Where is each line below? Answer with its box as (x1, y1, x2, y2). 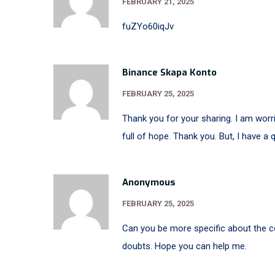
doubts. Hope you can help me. (122, 241, 247, 252)
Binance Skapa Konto (122, 66, 217, 79)
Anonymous (122, 176, 176, 188)
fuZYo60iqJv (122, 21, 174, 32)
